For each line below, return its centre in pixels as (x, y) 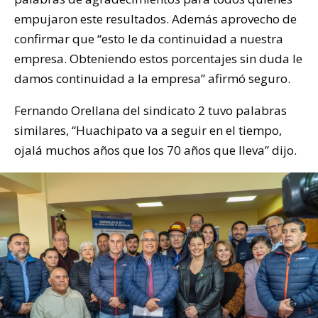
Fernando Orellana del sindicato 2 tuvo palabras (150, 111)
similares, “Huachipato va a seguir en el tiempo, (148, 131)
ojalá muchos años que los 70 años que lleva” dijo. (155, 150)
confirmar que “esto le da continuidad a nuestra (149, 39)
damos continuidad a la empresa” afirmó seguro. (152, 79)
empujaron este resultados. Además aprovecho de (155, 19)
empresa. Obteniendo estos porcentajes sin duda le (158, 59)
